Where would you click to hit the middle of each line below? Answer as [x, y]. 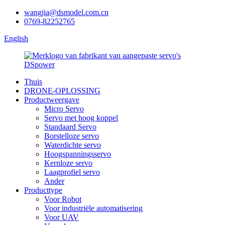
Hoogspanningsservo [78, 154]
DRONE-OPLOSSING [62, 91]
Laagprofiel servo [72, 172]
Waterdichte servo [73, 145]
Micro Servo [64, 109]
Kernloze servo [68, 163]
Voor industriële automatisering [93, 208]
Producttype [43, 190]
